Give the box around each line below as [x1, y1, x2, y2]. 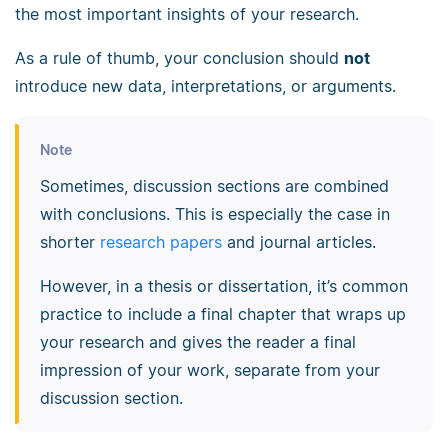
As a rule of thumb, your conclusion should [15, 48, 344, 69]
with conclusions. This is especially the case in [39, 203, 390, 224]
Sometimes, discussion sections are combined [39, 175, 389, 196]
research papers [99, 231, 222, 252]
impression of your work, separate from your [39, 359, 380, 380]
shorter [39, 231, 100, 252]
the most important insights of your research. [15, 4, 359, 25]
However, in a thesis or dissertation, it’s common [39, 275, 408, 296]
